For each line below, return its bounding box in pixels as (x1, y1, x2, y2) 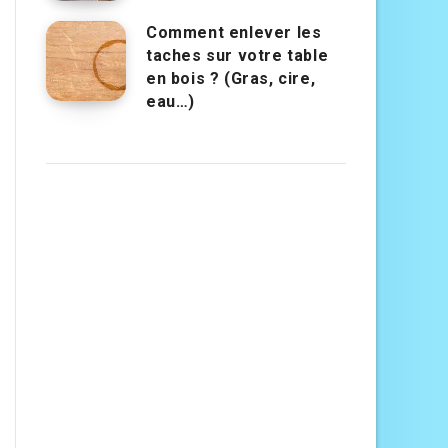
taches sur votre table (146, 46, 329, 66)
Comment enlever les (146, 23, 322, 43)
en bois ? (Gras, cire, (146, 69, 316, 89)
